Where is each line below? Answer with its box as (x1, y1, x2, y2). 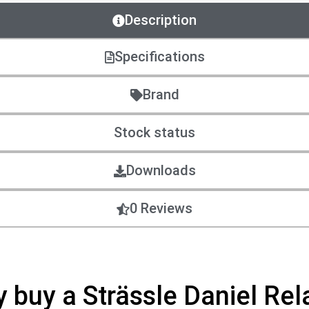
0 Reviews (130, 200, 192, 217)
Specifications (114, 48, 205, 65)
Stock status (114, 124, 195, 141)
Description (125, 12, 197, 28)
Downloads (126, 162, 196, 179)
